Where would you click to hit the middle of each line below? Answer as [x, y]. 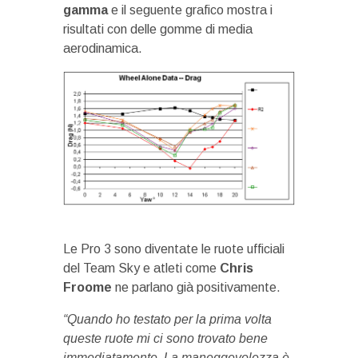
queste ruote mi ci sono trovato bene [165, 338]
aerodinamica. [103, 48]
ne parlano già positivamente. [196, 287]
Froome [88, 287]
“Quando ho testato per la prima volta [167, 319]
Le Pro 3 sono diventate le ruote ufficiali [174, 249]
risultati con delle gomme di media [158, 29]
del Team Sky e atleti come [141, 268]
